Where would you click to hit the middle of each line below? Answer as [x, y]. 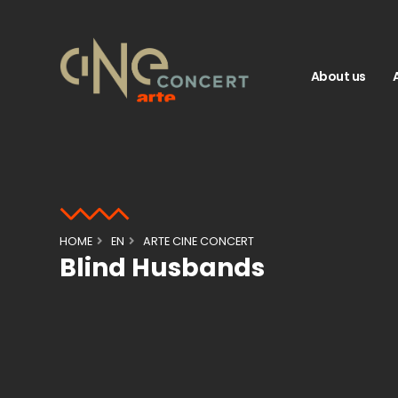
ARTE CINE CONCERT [199, 241]
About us [338, 76]
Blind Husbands [162, 268]
